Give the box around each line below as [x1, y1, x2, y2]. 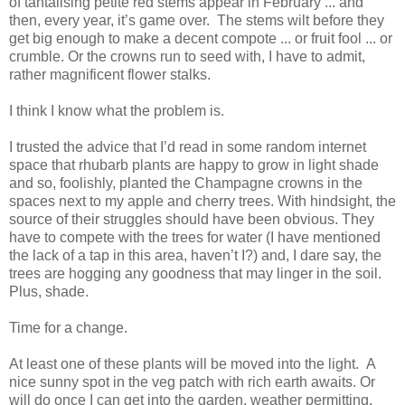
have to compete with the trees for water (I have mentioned [9, 230, 381, 246]
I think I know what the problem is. [9, 103, 224, 119]
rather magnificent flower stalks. [9, 67, 211, 83]
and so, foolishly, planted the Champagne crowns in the [9, 175, 363, 192]
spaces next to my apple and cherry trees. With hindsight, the [9, 193, 396, 210]
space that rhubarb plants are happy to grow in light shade [9, 157, 379, 174]
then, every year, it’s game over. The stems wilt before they [9, 13, 384, 29]
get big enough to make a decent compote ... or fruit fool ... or [9, 31, 392, 47]
